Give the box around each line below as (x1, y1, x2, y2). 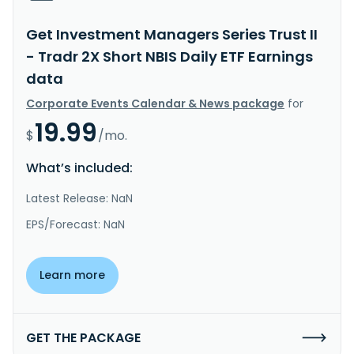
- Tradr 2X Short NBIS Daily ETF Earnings (26, 46, 313, 66)
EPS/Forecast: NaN (26, 216, 125, 232)
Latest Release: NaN (26, 190, 133, 206)
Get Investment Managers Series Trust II (26, 24, 318, 44)
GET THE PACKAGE (26, 328, 141, 347)
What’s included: (26, 158, 133, 177)
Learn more (40, 266, 105, 283)
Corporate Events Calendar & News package (26, 95, 284, 111)
